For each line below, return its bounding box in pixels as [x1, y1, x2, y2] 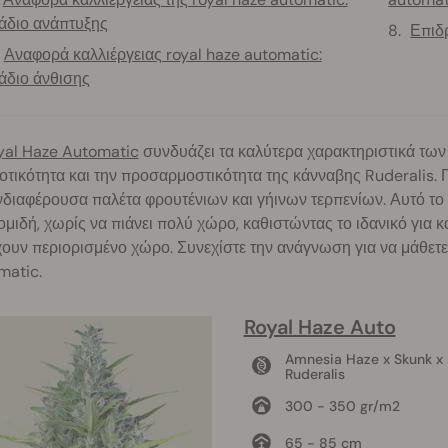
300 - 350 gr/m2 [284, 396, 400, 415]
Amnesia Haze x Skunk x [284, 349, 443, 368]
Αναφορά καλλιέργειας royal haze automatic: [3, 43, 322, 65]
